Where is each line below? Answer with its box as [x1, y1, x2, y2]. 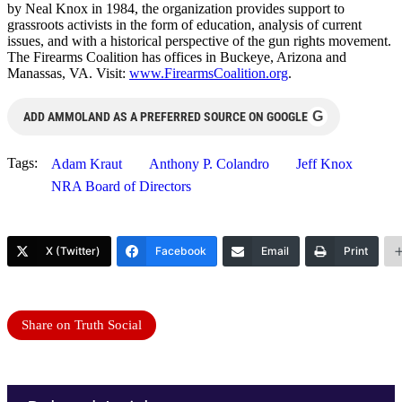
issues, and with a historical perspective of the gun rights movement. [7, 33, 391, 49]
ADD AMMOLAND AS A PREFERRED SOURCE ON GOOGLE [23, 109, 308, 125]
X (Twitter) [46, 244, 100, 258]
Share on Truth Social [22, 318, 142, 333]
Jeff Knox [296, 156, 353, 172]
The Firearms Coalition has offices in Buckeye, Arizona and [7, 49, 346, 66]
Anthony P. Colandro [149, 156, 269, 172]
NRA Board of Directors [51, 179, 191, 195]
